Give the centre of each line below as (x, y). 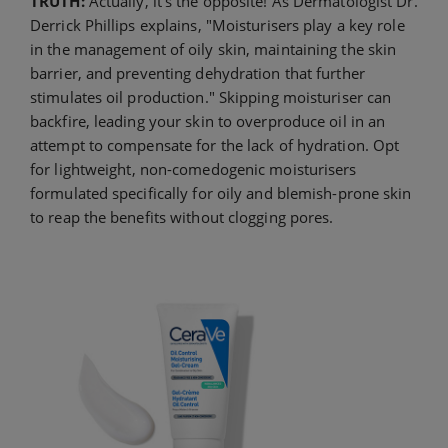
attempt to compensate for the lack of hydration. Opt (215, 144)
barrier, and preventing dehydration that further (197, 72)
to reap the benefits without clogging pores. (182, 216)
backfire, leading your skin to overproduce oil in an (208, 120)
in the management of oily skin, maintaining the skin (213, 48)
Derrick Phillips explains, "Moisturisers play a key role (217, 24)
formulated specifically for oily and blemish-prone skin (221, 192)
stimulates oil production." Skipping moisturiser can (211, 96)
